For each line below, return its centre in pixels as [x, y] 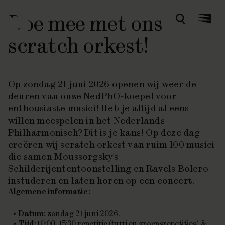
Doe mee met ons [85, 23]
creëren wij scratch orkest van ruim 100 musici [111, 144]
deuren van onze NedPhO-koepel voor [92, 96]
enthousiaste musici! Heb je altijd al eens [99, 108]
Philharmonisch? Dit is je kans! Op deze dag [104, 132]
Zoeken [193, 22]
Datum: [33, 214]
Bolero [193, 168]
